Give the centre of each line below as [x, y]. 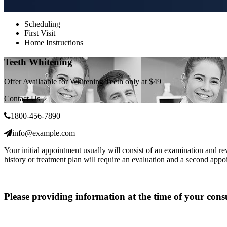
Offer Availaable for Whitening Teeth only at [77, 82]
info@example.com [44, 133]
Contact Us [22, 99]
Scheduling [42, 24]
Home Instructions [54, 42]
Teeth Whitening [38, 62]
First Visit [40, 33]
